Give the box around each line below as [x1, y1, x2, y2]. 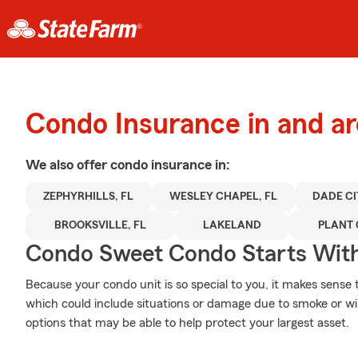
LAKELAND [202, 220, 261, 231]
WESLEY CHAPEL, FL [169, 191, 277, 202]
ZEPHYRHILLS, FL [43, 191, 134, 202]
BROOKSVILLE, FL [54, 220, 146, 231]
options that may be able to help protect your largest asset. [26, 316, 349, 329]
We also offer [26, 157, 110, 172]
